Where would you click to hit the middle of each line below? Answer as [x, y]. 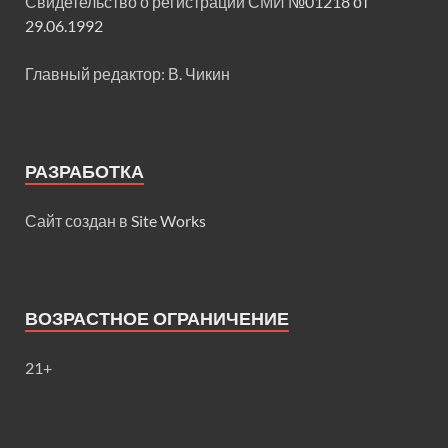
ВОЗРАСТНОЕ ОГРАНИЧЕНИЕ [157, 318]
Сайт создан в [78, 220]
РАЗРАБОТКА [84, 171]
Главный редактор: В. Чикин [127, 73]
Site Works [168, 220]
